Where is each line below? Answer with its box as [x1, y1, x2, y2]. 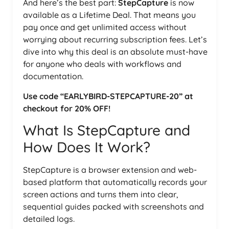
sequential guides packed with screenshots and [23, 201, 204, 212]
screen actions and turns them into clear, [23, 189, 178, 199]
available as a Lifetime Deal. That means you [23, 10, 196, 20]
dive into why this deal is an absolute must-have [23, 47, 208, 57]
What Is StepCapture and [23, 121, 190, 139]
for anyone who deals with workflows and [23, 59, 181, 70]
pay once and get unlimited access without [23, 22, 187, 33]
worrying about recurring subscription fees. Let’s [23, 34, 207, 45]
